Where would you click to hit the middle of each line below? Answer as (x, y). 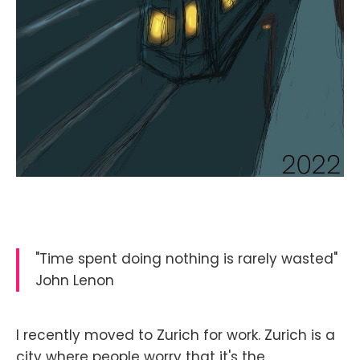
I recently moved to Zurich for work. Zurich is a (176, 335)
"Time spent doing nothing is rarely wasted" (186, 258)
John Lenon (75, 280)
